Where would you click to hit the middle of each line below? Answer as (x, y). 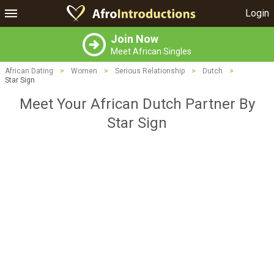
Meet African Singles (151, 51)
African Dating (29, 71)
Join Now (135, 39)
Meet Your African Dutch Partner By (137, 104)
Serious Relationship (150, 71)
